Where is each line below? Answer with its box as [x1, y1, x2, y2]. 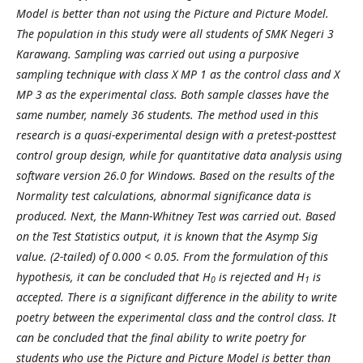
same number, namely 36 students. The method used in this [16, 106, 318, 122]
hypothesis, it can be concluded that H [16, 268, 211, 284]
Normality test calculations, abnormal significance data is [16, 187, 311, 203]
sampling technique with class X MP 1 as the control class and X [16, 66, 340, 82]
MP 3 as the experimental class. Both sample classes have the [16, 86, 329, 102]
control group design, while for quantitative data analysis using [16, 147, 342, 163]
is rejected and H [216, 268, 305, 284]
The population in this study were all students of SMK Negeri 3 [16, 25, 334, 41]
